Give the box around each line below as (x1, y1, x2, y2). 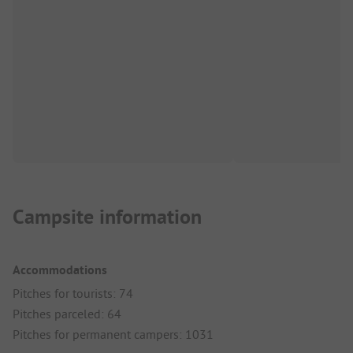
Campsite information (13, 203, 202, 231)
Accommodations (13, 262, 107, 279)
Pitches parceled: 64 (13, 306, 121, 322)
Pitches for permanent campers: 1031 (13, 326, 214, 343)
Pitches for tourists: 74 (13, 285, 133, 302)
